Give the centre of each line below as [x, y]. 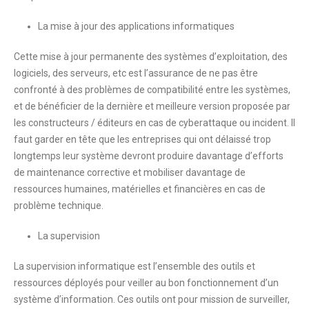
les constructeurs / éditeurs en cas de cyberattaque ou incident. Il [154, 123]
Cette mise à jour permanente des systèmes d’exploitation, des [151, 57]
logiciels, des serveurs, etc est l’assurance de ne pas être [136, 73]
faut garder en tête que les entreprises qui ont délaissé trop [142, 140]
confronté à [39, 90]
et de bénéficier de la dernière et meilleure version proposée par [152, 107]
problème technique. [59, 206]
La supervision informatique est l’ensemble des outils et [134, 267]
